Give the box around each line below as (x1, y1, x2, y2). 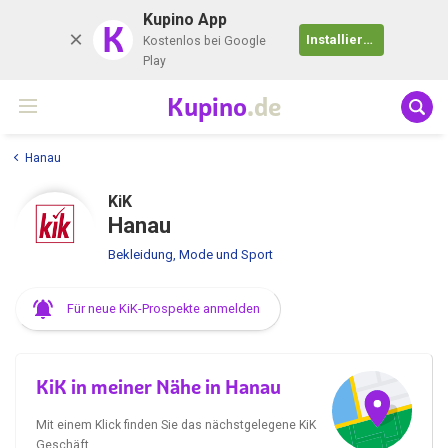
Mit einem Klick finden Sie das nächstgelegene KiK (36, 417, 316, 432)
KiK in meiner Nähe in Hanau (36, 374, 281, 399)
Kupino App (142, 10, 227, 29)
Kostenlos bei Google (142, 34, 266, 48)
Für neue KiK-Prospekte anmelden (67, 300, 260, 316)
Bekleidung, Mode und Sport (108, 246, 273, 262)
